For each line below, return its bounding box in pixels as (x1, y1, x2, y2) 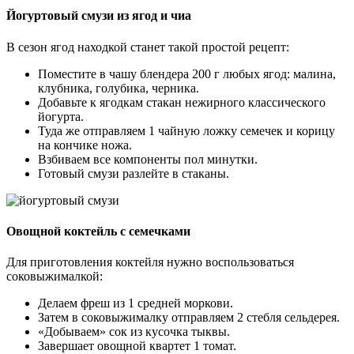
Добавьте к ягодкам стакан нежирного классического (38, 95, 326, 109)
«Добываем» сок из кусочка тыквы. (38, 325, 230, 339)
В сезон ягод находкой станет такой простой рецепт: (6, 40, 289, 54)
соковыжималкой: (6, 269, 103, 284)
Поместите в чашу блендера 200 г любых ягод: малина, (38, 66, 336, 81)
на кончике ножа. (38, 137, 132, 152)
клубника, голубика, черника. (38, 81, 199, 95)
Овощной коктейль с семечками (6, 224, 190, 238)
